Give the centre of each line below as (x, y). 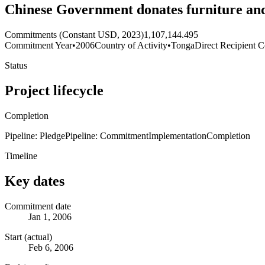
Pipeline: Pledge (35, 135)
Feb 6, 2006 (51, 247)
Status (16, 66)
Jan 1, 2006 (50, 216)
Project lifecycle (54, 90)
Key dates (35, 181)
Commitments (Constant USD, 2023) (74, 35)
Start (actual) (28, 237)
